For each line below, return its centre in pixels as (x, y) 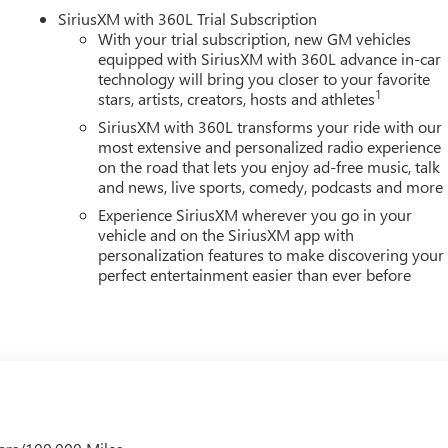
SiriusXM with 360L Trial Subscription (188, 18)
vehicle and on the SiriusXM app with (226, 234)
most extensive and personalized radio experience (270, 146)
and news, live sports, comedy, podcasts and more (271, 186)
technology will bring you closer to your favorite (264, 78)
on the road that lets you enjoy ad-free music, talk (269, 166)
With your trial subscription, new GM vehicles (255, 38)
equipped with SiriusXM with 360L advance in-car (270, 58)
